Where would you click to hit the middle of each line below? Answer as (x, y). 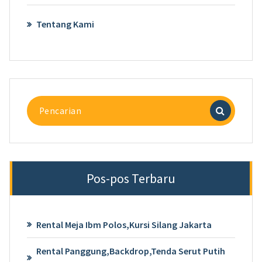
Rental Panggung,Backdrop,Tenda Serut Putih (130, 251)
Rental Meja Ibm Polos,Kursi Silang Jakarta (124, 225)
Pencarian (46, 102)
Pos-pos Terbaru (131, 178)
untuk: (39, 116)
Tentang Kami (65, 24)
